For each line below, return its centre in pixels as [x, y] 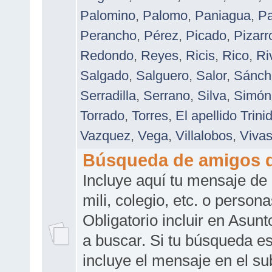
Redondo [107, 55]
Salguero [162, 75]
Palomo [165, 15]
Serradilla [108, 95]
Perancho [108, 35]
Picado [206, 35]
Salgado [104, 75]
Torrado [102, 115]
